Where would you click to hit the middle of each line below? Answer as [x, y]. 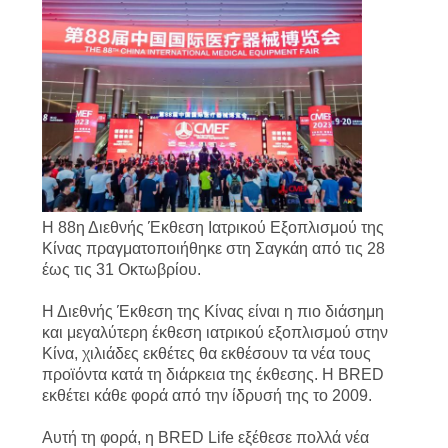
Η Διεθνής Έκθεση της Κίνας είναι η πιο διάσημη [212, 312]
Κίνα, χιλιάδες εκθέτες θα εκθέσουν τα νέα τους [206, 354]
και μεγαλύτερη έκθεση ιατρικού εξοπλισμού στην [214, 333]
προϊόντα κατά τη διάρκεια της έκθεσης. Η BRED [212, 375]
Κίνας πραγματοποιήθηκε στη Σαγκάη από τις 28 [213, 249]
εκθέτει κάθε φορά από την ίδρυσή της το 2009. [206, 396]
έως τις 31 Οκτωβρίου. [121, 270]
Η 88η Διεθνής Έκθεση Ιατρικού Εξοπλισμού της [212, 228]
